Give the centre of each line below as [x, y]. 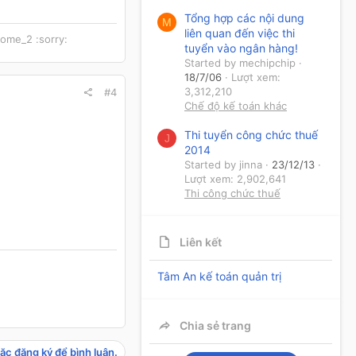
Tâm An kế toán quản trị [219, 276]
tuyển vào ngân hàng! [241, 48]
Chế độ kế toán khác [236, 106]
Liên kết [201, 242]
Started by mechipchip [240, 63]
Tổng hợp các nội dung [244, 18]
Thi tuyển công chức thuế [251, 134]
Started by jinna [223, 164]
